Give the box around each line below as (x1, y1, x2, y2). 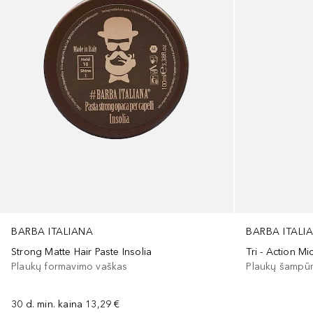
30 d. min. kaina (11, 298, 83, 311)
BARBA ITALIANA (11, 226, 93, 238)
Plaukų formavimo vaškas (11, 261, 128, 273)
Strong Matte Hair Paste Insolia (11, 246, 152, 259)
